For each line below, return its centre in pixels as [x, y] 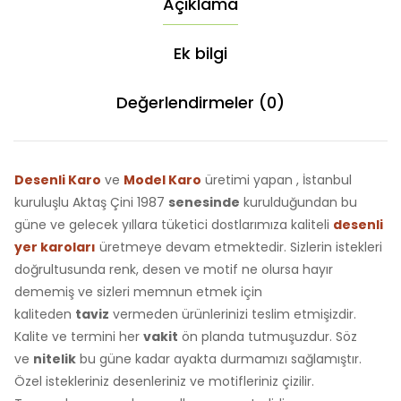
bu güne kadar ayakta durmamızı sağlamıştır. [219, 359]
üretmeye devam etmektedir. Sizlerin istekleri [239, 247]
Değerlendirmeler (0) [200, 103]
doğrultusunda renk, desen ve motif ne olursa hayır [174, 270]
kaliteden [45, 315]
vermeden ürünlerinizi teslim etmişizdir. [233, 315]
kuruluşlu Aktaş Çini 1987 [91, 203]
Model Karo [162, 180]
